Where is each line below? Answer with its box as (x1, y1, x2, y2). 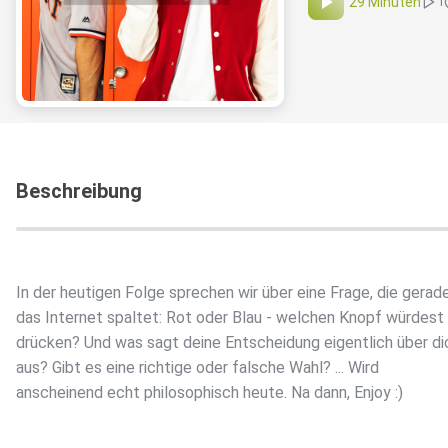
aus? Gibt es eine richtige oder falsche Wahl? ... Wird (16, 358, 379, 378)
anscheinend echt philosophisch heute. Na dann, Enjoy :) (16, 383, 403, 403)
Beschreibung (16, 179, 142, 204)
